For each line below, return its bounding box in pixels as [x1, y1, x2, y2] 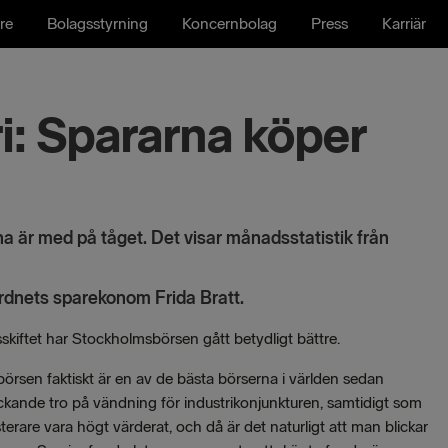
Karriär [382, 14, 426, 33]
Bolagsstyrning [47, 14, 148, 33]
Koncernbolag [182, 14, 277, 33]
